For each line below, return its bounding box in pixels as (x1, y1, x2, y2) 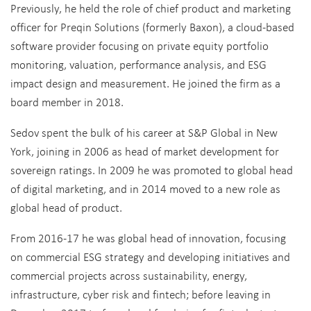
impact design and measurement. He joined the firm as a (10, 75, 280, 91)
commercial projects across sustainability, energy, (10, 267, 247, 283)
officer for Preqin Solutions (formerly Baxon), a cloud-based (10, 19, 294, 35)
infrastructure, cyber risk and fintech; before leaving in (10, 286, 271, 302)
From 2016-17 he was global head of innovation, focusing (10, 230, 286, 246)
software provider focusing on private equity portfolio (10, 37, 269, 53)
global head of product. (10, 199, 125, 215)
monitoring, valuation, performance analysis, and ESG (10, 56, 267, 72)
